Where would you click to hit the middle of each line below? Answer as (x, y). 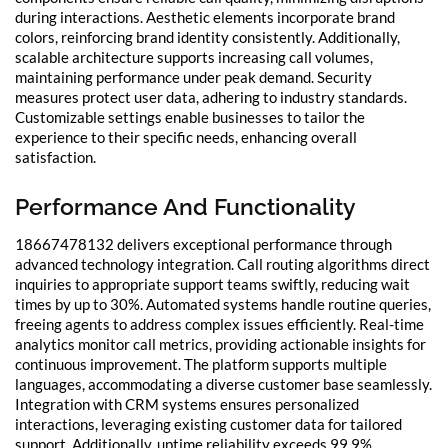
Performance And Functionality (185, 206)
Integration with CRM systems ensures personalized (187, 404)
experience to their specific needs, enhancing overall (186, 137)
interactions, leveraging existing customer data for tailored (208, 424)
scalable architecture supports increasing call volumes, (194, 57)
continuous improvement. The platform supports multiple (201, 364)
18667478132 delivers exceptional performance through (203, 244)
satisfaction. (55, 157)
